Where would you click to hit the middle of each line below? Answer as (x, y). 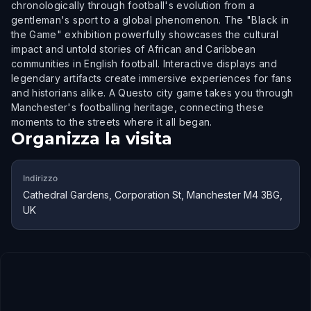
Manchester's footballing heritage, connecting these (137, 107)
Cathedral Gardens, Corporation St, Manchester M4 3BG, (153, 195)
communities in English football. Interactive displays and (144, 64)
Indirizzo (40, 178)
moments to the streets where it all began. (112, 122)
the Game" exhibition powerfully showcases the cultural (145, 34)
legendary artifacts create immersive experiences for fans (151, 78)
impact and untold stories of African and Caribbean (134, 49)
